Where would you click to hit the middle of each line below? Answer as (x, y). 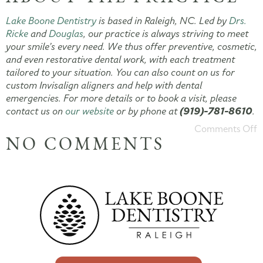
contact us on (36, 111)
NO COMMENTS (85, 145)
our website (90, 111)
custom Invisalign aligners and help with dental (104, 85)
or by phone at (147, 111)
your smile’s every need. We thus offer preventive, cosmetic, (131, 46)
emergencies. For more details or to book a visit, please (121, 98)
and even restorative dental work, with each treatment (120, 59)
